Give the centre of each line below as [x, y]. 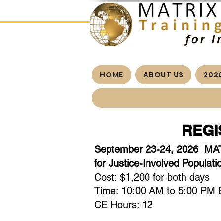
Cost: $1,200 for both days [152, 177]
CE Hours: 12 [124, 205]
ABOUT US [164, 75]
